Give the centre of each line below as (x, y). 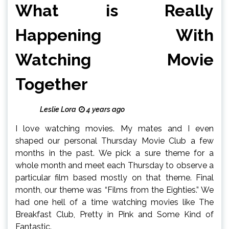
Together (52, 84)
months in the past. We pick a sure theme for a (114, 153)
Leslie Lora (58, 109)
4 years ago (105, 109)
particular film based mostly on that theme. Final (114, 177)
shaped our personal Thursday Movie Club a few (114, 141)
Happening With (114, 35)
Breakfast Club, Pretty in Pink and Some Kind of (114, 214)
